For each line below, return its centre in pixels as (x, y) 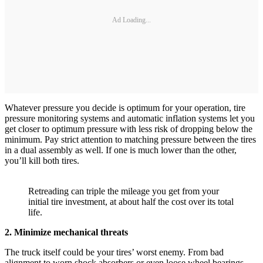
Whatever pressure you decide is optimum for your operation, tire (125, 108)
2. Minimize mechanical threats (66, 232)
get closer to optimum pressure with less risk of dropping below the (129, 129)
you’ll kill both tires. (42, 161)
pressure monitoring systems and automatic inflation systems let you (130, 119)
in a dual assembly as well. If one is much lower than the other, (121, 150)
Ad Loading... (131, 20)
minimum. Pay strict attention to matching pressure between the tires (130, 140)
